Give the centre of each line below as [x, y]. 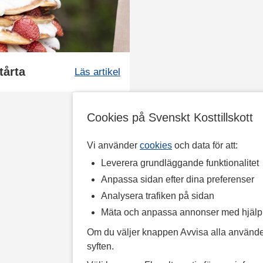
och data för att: [205, 145]
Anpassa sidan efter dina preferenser [178, 179]
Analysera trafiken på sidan [158, 196]
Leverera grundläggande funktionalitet [180, 163]
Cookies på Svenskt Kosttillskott [170, 117]
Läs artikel [97, 72]
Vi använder [113, 145]
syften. [100, 246]
